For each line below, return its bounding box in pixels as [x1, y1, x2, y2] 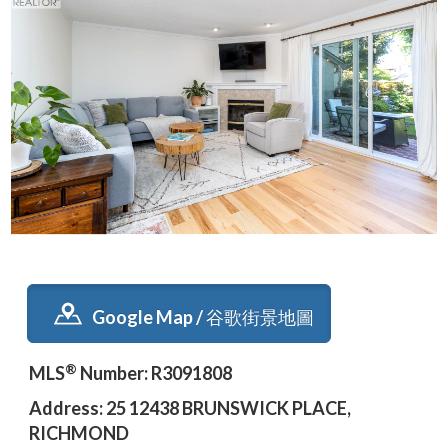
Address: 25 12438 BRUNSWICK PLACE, [29, 397, 351, 420]
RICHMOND [29, 422, 129, 445]
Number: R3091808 [77, 362, 232, 385]
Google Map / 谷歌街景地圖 [92, 306, 314, 329]
